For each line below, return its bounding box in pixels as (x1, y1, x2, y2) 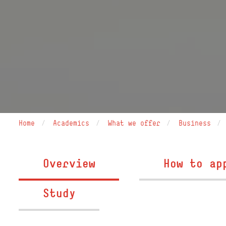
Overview (42, 155, 95, 171)
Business (178, 118, 211, 128)
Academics (53, 118, 90, 128)
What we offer (107, 118, 160, 128)
